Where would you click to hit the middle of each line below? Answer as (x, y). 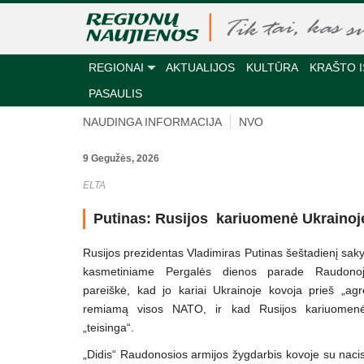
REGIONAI (116, 67)
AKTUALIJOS (200, 67)
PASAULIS (115, 93)
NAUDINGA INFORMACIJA (152, 122)
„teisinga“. (108, 327)
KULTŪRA (272, 67)
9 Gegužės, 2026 (121, 158)
